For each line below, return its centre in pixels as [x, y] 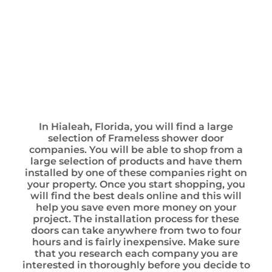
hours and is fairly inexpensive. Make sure [136, 242]
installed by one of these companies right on [136, 173]
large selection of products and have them [136, 161]
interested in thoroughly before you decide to [136, 265]
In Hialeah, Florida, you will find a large [136, 127]
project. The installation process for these [136, 219]
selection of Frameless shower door [136, 138]
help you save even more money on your [136, 207]
